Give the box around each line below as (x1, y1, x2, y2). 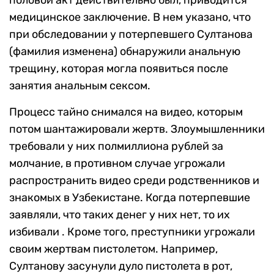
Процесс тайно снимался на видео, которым (9, 105, 243, 119)
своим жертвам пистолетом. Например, (9, 242, 218, 256)
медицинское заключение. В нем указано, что (9, 10, 251, 24)
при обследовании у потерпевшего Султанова (9, 28, 253, 42)
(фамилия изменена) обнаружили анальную (9, 45, 240, 59)
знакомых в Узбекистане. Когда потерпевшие (9, 191, 250, 205)
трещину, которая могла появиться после (9, 62, 228, 76)
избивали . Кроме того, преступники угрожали (9, 225, 255, 239)
